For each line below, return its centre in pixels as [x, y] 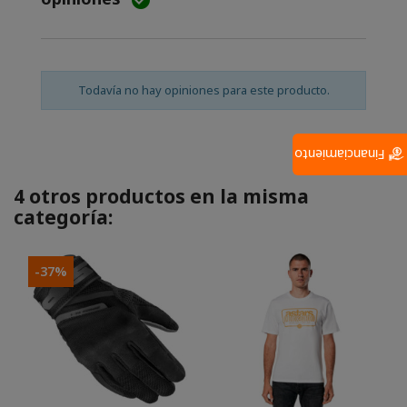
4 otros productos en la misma [161, 197]
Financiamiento [342, 155]
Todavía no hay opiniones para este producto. [203, 90]
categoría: [63, 218]
